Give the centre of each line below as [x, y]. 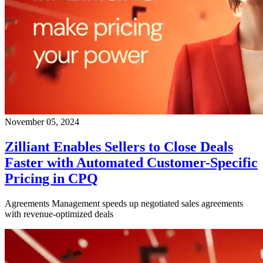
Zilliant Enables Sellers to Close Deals [119, 146]
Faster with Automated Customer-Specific [131, 162]
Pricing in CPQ [51, 178]
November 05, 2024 [42, 122]
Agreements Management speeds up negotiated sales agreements [124, 203]
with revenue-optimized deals [59, 214]
